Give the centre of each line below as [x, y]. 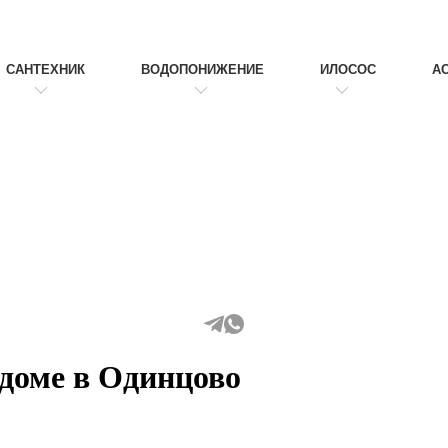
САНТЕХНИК [45, 69]
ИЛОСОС [348, 69]
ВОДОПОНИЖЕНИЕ [202, 69]
